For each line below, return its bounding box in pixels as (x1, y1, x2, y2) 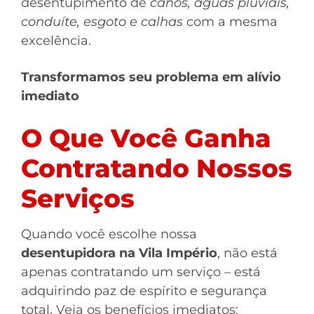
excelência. (21, 33, 91, 48)
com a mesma (183, 14, 278, 29)
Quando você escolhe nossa (21, 226, 197, 242)
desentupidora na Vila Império (21, 245, 217, 261)
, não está (217, 245, 278, 261)
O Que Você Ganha (21, 123, 271, 153)
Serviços (21, 183, 135, 214)
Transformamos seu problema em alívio (21, 69, 281, 85)
